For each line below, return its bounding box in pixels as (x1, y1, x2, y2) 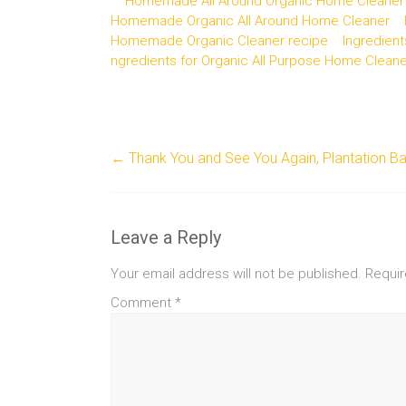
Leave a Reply (111, 226, 221, 248)
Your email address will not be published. (111, 265, 362, 282)
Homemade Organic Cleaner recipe (111, 32, 328, 49)
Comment (111, 294, 175, 311)
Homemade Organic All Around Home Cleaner (111, 12, 390, 29)
